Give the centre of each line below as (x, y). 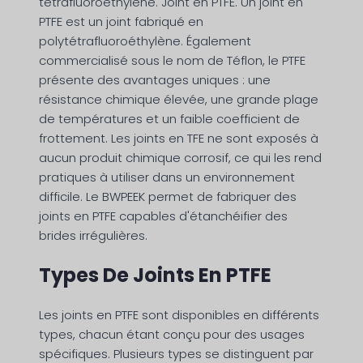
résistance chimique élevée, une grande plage (179, 100)
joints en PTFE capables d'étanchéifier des (163, 216)
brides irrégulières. (93, 236)
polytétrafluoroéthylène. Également (145, 41)
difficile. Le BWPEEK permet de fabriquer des (168, 197)
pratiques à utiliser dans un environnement (167, 177)
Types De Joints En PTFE (155, 275)
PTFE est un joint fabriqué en (121, 22)
